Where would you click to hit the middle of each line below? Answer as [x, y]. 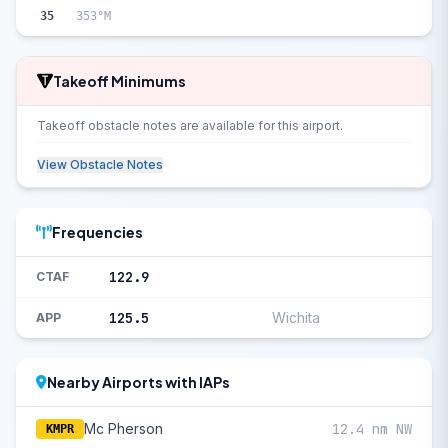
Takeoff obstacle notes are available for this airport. [190, 125]
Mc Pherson [123, 428]
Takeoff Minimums [119, 81]
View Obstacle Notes [100, 164]
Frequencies [97, 232]
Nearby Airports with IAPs [138, 382]
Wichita [296, 317]
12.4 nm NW [372, 429]
